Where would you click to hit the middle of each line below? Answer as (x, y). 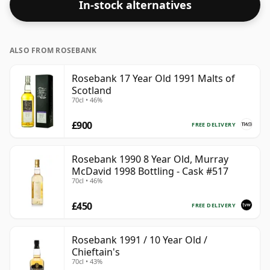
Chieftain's (96, 252)
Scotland (92, 91)
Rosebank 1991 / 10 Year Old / (140, 240)
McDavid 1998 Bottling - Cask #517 (150, 171)
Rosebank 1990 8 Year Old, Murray (150, 159)
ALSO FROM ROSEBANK (53, 51)
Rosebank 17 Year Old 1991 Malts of (153, 79)
